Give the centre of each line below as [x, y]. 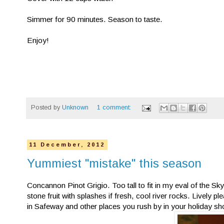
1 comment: [115, 108]
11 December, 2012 [67, 145]
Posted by [46, 108]
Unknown [75, 108]
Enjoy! [38, 40]
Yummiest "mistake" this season [114, 163]
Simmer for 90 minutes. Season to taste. [95, 19]
